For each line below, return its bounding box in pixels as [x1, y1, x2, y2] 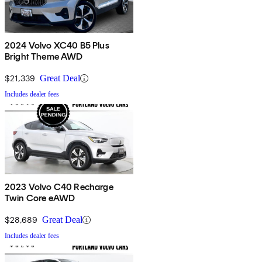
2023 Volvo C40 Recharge [5, 181, 113, 193]
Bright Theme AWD [5, 51, 83, 63]
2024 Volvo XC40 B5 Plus [5, 40, 109, 51]
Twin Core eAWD [5, 192, 75, 204]
